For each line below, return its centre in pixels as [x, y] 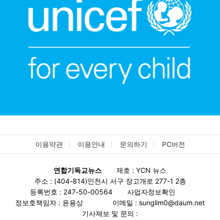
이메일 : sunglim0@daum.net [159, 202]
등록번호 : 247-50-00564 [71, 192]
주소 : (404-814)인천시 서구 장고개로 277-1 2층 [110, 181]
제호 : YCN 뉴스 [141, 170]
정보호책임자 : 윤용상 [49, 202]
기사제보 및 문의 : [110, 213]
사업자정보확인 [151, 192]
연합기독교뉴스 [78, 170]
